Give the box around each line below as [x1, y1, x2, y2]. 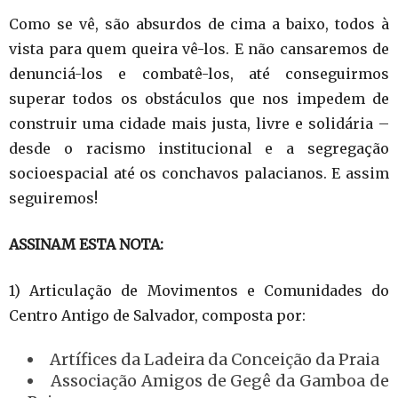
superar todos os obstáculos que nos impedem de [9, 89, 389, 107]
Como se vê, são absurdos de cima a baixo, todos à [9, 14, 389, 33]
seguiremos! [9, 188, 98, 207]
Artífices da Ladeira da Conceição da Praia [50, 348, 379, 370]
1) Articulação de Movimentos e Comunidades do [9, 281, 389, 299]
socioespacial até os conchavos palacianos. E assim [9, 163, 389, 182]
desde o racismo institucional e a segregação [9, 139, 389, 157]
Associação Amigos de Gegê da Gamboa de [50, 370, 390, 391]
